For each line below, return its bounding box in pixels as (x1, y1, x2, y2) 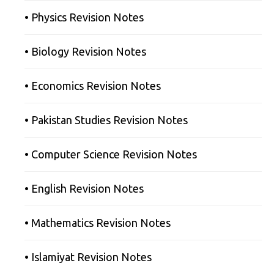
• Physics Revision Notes (24, 10, 144, 23)
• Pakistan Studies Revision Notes (24, 113, 188, 126)
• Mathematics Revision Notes (24, 216, 171, 229)
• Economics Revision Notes (24, 79, 161, 92)
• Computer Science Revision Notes (24, 147, 197, 160)
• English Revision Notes (24, 182, 144, 194)
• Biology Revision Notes (24, 45, 146, 57)
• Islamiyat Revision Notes (24, 250, 152, 263)
